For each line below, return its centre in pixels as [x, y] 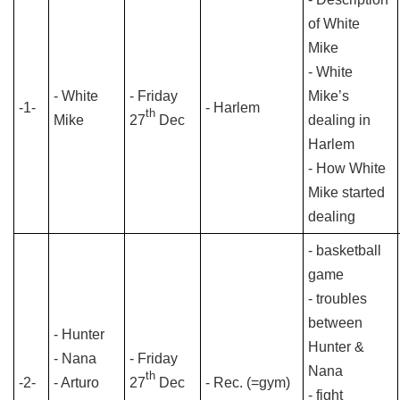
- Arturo [76, 383]
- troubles [337, 299]
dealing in [339, 120]
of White [334, 24]
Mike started [346, 192]
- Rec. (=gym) [248, 383]
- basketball [345, 250]
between [335, 323]
